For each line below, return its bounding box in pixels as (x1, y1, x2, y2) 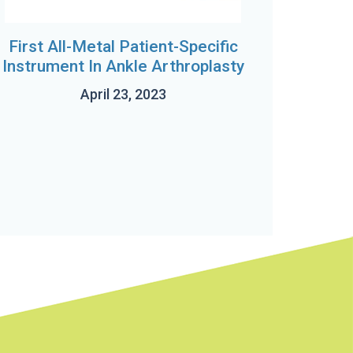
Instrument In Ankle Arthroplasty (2, 57, 244, 76)
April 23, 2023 (80, 86, 166, 102)
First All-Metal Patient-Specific (8, 37, 238, 56)
